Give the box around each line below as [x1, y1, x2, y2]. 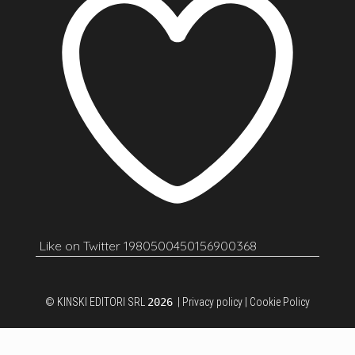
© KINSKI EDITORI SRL [45, 295, 147, 308]
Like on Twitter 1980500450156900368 [40, 237, 257, 254]
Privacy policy [182, 295, 242, 308]
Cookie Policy [250, 295, 310, 308]
